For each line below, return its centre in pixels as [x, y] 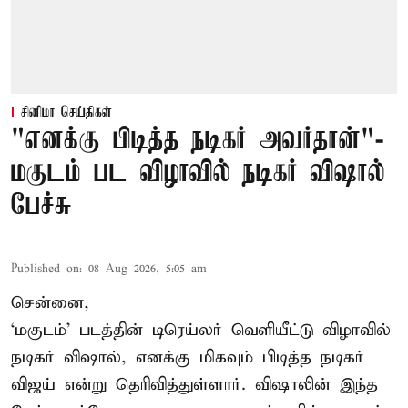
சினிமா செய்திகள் [66, 113]
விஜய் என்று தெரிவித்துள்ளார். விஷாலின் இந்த [194, 385]
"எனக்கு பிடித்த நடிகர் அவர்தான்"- [197, 141]
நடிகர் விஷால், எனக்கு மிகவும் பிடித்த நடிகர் [188, 358]
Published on [45, 270]
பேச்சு [41, 207]
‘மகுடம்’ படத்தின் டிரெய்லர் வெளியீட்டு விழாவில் [201, 331]
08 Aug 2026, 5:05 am [148, 270]
